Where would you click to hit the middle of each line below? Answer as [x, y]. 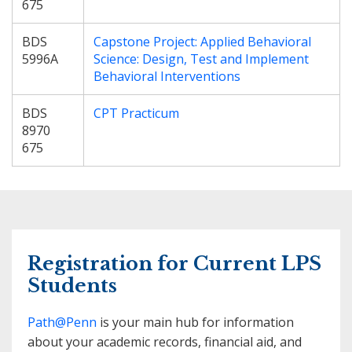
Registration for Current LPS [174, 264]
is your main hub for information [195, 323]
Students [72, 286]
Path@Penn [62, 323]
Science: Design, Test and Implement [201, 59]
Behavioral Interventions [167, 77]
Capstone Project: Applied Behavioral [202, 42]
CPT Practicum [136, 114]
